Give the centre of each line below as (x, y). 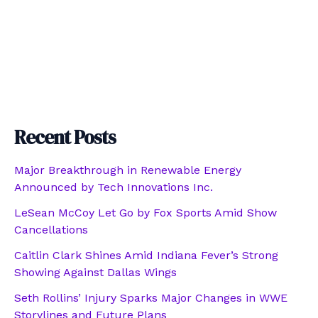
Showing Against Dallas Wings (95, 273)
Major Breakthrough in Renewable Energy (128, 170)
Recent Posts (65, 138)
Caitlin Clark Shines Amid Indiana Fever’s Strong (146, 256)
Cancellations (51, 230)
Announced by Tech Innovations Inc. (114, 187)
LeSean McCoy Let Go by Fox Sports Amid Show (146, 213)
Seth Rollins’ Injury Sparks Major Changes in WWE (151, 298)
